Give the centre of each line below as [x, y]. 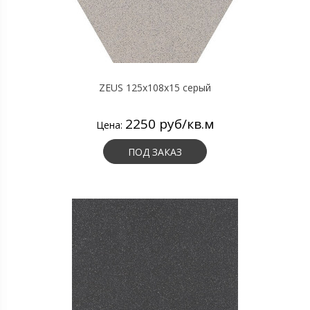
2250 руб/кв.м [170, 124]
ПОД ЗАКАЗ [155, 152]
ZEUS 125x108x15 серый [155, 88]
